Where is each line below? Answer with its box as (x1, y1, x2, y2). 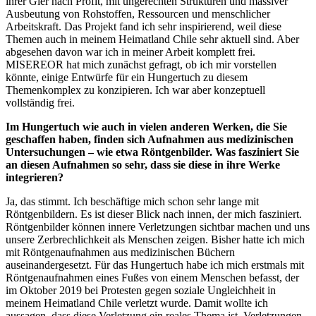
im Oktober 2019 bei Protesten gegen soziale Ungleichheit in (6, 284, 276, 297)
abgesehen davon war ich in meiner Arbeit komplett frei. (6, 46, 255, 59)
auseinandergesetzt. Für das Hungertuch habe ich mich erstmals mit (6, 259, 304, 272)
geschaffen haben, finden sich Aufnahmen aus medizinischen (6, 133, 293, 146)
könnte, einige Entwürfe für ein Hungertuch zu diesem (6, 71, 248, 84)
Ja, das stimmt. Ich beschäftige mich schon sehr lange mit (6, 195, 259, 208)
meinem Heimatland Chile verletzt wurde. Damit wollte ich (6, 297, 268, 310)
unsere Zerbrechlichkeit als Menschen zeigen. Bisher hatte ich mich (6, 233, 305, 246)
